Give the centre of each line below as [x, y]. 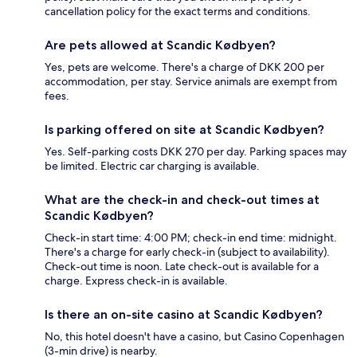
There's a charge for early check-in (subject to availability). [187, 252]
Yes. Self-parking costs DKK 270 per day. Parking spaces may [196, 152]
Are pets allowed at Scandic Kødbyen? [160, 45]
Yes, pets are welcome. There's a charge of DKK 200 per [184, 67]
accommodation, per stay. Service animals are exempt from [191, 82]
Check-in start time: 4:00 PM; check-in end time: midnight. [191, 238]
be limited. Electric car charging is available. [152, 166]
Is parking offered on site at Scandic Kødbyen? [184, 130]
